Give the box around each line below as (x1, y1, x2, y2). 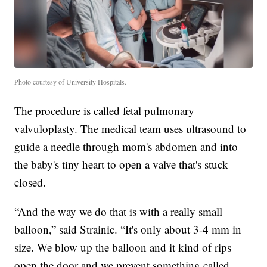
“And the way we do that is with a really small (14, 203, 223, 219)
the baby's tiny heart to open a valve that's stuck (14, 156, 229, 172)
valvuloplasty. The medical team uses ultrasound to (14, 120, 247, 136)
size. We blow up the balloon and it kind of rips (14, 239, 232, 254)
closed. (14, 174, 46, 190)
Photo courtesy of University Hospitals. (14, 76, 127, 86)
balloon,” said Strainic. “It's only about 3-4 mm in (14, 221, 242, 237)
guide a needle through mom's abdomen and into (14, 138, 238, 154)
